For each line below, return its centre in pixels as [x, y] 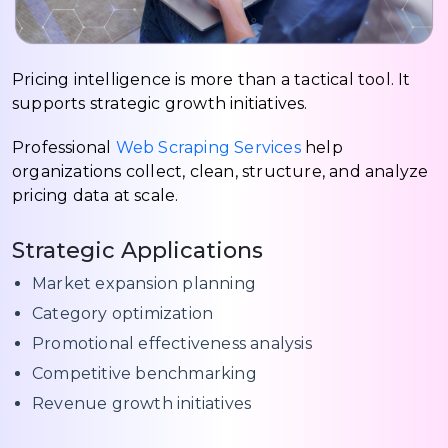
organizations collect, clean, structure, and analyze [220, 171]
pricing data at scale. [95, 195]
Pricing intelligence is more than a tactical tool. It [211, 79]
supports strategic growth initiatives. [160, 103]
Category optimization [123, 313]
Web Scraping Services [208, 147]
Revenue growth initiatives [142, 403]
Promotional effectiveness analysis [172, 343]
